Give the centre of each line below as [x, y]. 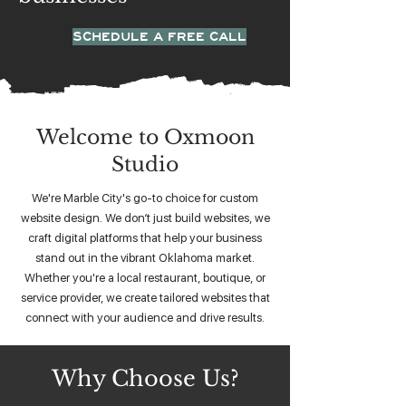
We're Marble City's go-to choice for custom [145, 198]
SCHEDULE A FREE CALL [159, 37]
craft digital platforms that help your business [145, 237]
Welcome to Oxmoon [145, 137]
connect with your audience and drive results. [145, 317]
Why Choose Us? [145, 378]
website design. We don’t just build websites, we [145, 217]
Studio [145, 164]
